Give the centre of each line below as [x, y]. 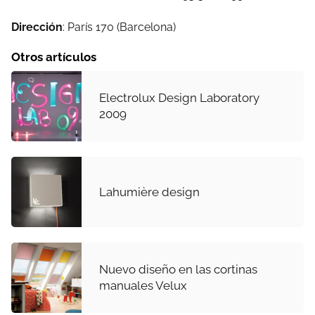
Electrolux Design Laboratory [179, 98]
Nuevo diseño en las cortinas [178, 269]
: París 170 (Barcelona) [119, 27]
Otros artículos [54, 57]
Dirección [37, 27]
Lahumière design [149, 192]
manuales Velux [143, 285]
